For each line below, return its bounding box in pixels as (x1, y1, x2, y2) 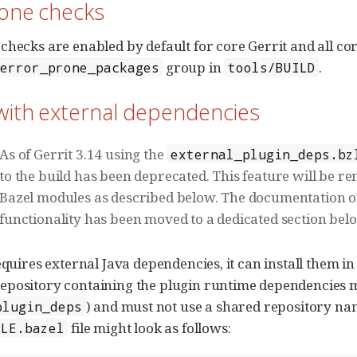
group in (163, 58, 225, 76)
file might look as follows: (68, 318, 231, 337)
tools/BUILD (227, 59, 316, 76)
